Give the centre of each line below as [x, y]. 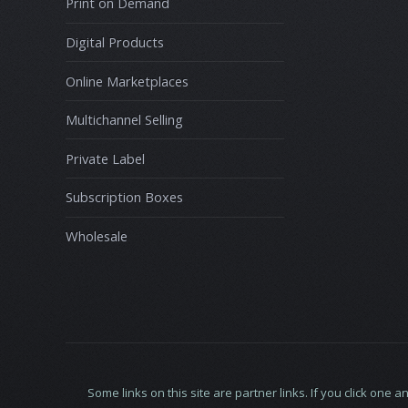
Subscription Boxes [124, 197]
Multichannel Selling [124, 120]
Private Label [105, 158]
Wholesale [97, 236]
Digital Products [115, 41]
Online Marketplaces [127, 81]
